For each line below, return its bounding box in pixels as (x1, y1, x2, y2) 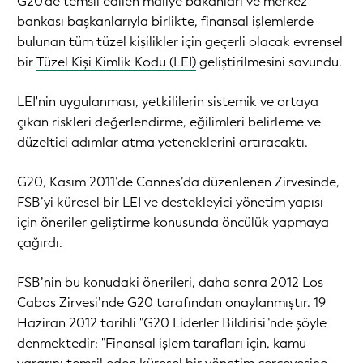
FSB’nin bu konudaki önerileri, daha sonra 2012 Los (17, 274, 323, 291)
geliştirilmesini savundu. (196, 53, 342, 70)
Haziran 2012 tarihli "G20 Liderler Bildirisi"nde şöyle (17, 314, 327, 331)
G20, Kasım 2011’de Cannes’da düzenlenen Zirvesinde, (17, 173, 340, 190)
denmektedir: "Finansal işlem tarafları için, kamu (17, 335, 306, 352)
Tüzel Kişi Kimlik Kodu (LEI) (36, 53, 196, 70)
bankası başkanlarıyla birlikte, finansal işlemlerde (17, 13, 314, 30)
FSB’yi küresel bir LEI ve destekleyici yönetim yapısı (17, 194, 323, 211)
